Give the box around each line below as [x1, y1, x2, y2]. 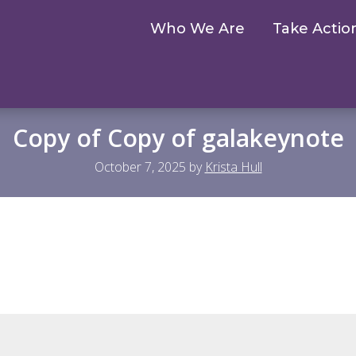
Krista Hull [204, 157, 262, 176]
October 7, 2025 [94, 157, 186, 176]
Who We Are [150, 20, 245, 37]
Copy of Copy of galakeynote [12, 121, 344, 154]
